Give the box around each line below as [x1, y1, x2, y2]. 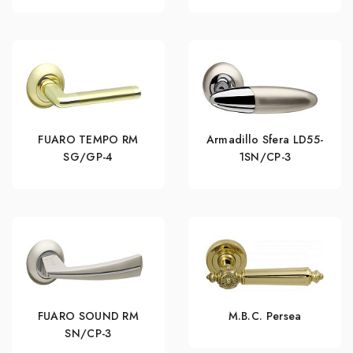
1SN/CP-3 [238, 148, 292, 165]
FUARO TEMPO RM [38, 131, 139, 147]
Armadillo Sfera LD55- [206, 131, 324, 147]
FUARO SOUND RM [37, 307, 139, 324]
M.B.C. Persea [228, 307, 302, 324]
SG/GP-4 [63, 148, 113, 165]
